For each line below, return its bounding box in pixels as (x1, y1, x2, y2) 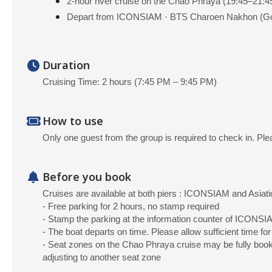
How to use (42, 114, 103, 130)
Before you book (42, 169, 131, 186)
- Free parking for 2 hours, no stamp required (42, 201, 219, 211)
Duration (42, 58, 90, 74)
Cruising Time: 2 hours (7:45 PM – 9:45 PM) (42, 76, 217, 87)
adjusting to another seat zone (42, 252, 161, 262)
